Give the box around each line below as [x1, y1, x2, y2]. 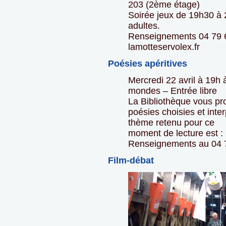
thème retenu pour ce [128, 118, 214, 128]
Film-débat [108, 155, 154, 166]
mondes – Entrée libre [128, 86, 217, 96]
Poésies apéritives [108, 59, 187, 69]
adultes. [128, 21, 160, 31]
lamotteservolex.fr [128, 42, 200, 52]
